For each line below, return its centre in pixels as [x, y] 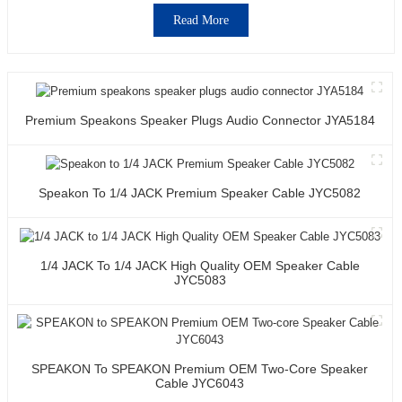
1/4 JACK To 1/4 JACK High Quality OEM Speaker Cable [200, 265]
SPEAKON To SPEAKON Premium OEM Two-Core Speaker [200, 368]
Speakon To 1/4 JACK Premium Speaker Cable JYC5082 [200, 192]
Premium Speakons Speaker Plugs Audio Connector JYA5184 [200, 120]
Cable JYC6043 [200, 383]
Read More [201, 20]
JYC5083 [200, 280]
